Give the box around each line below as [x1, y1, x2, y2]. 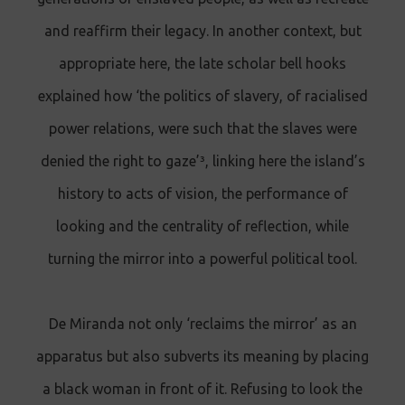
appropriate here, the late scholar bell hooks [59, 55, 346, 72]
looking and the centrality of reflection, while [56, 218, 349, 235]
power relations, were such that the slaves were [48, 120, 357, 137]
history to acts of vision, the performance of [57, 185, 348, 202]
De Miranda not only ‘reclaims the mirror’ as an [48, 316, 357, 333]
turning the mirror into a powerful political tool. [48, 250, 357, 268]
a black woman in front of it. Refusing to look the [42, 381, 363, 398]
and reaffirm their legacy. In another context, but [43, 23, 362, 40]
